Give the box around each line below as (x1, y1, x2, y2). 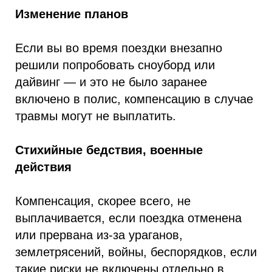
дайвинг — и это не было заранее (15, 75, 207, 89)
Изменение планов (15, 7, 128, 21)
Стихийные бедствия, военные (15, 143, 203, 157)
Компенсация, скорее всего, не (15, 194, 191, 208)
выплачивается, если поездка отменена (15, 211, 242, 225)
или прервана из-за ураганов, (15, 228, 183, 242)
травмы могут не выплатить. (15, 109, 176, 123)
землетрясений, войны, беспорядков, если (15, 245, 257, 259)
